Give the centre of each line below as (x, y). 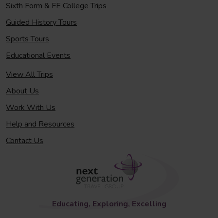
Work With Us (31, 108)
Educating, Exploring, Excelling (109, 204)
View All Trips (29, 74)
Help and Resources (40, 124)
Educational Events (38, 55)
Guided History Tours (41, 22)
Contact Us (25, 141)
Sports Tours (27, 39)
